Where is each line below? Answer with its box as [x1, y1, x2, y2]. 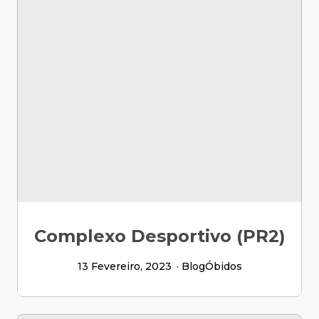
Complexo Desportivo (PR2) [33, 226, 286, 246]
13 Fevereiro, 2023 [77, 260, 172, 273]
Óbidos [204, 260, 242, 273]
